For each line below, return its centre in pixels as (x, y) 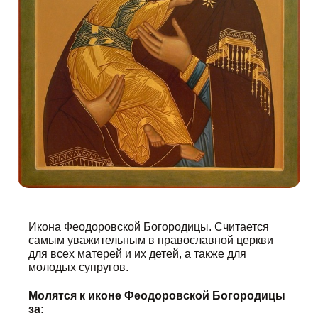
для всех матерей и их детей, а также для (137, 254)
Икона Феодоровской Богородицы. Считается (149, 227)
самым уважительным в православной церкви (151, 240)
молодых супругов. (78, 267)
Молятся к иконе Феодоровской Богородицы (157, 296)
